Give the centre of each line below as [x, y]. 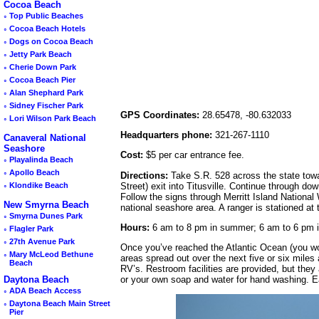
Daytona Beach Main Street [60, 304]
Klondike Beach [39, 185]
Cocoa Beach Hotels [47, 29]
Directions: [144, 175]
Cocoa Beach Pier [42, 80]
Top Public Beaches [46, 16]
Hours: [135, 227]
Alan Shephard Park [46, 93]
